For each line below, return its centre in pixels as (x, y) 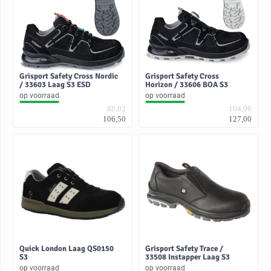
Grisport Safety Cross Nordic (69, 76)
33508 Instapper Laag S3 (188, 257)
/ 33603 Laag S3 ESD (55, 84)
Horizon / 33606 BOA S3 (187, 84)
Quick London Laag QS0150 (67, 249)
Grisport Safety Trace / (184, 249)
